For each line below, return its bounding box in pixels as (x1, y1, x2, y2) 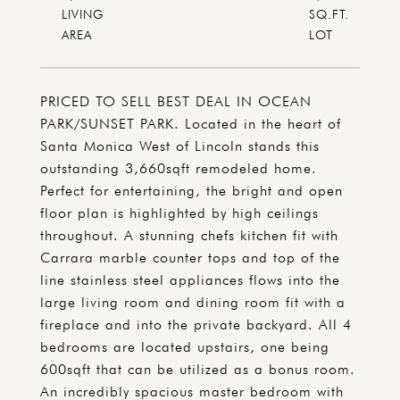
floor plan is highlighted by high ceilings (40, 204, 319, 221)
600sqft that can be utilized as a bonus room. (40, 361, 355, 378)
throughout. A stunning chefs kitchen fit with (40, 227, 338, 244)
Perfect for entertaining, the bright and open (40, 182, 343, 199)
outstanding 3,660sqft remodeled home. (40, 160, 317, 177)
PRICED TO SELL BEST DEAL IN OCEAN (40, 93, 312, 110)
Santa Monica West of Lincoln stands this (40, 137, 320, 154)
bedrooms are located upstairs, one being (40, 338, 329, 355)
